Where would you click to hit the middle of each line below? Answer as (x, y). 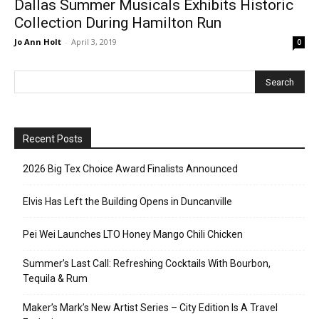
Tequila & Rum (55, 279)
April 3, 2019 (94, 42)
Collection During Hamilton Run (118, 23)
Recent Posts (53, 139)
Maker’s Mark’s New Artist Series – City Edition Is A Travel (150, 308)
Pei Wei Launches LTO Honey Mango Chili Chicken (133, 235)
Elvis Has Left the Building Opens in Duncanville (127, 202)
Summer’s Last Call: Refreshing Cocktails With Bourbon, (147, 264)
